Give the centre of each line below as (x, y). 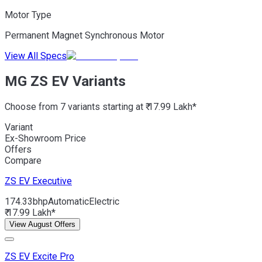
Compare (23, 160)
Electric (104, 201)
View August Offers (42, 224)
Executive (52, 181)
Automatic (68, 201)
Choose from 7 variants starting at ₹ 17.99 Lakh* (101, 106)
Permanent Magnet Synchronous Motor (85, 35)
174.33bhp (26, 201)
